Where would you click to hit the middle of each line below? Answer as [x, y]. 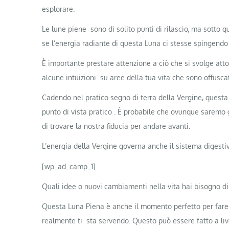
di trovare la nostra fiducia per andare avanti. [116, 126]
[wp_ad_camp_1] [69, 166]
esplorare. [58, 9]
